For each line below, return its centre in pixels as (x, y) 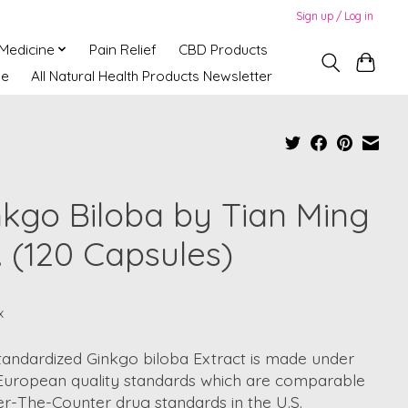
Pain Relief (123, 49)
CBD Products (224, 49)
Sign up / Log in (335, 15)
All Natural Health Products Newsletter (151, 76)
